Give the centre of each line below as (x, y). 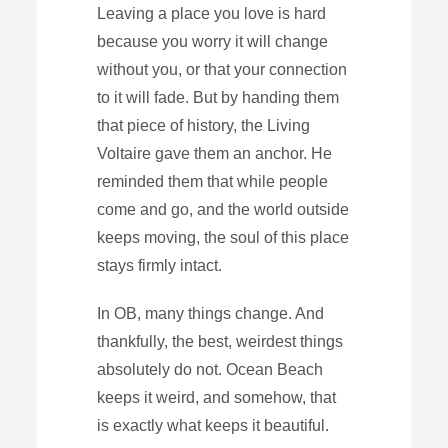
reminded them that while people (213, 181)
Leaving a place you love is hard (212, 13)
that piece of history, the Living (204, 125)
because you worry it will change (213, 41)
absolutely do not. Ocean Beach (210, 369)
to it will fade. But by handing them (218, 97)
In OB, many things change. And (211, 313)
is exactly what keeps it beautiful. (213, 425)
